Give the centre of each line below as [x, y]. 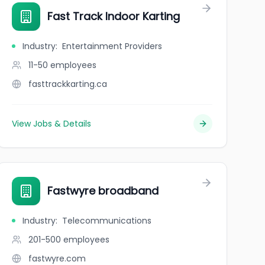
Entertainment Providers [112, 46]
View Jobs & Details [51, 124]
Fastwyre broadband [103, 191]
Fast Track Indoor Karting [113, 16]
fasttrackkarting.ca [67, 84]
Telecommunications [106, 221]
